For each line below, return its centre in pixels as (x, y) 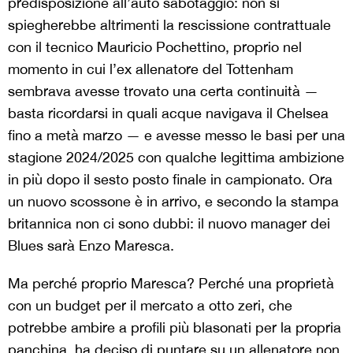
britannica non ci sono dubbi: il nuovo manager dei (169, 224)
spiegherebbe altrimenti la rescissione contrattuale (169, 25)
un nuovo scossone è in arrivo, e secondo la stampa (173, 202)
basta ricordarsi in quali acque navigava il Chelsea (168, 113)
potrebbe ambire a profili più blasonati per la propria (175, 328)
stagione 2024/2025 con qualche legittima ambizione (176, 158)
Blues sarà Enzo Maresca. (91, 246)
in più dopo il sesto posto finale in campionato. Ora (170, 180)
